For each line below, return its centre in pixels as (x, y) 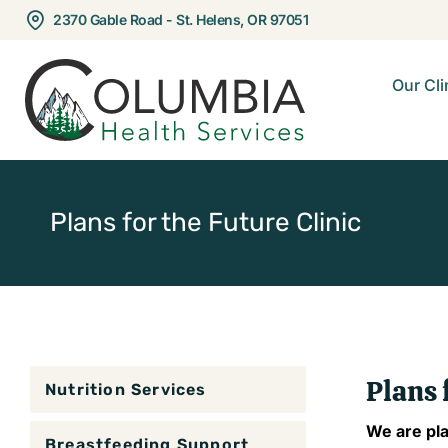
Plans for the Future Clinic (205, 222)
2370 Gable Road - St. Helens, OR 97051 (180, 19)
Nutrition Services (126, 389)
